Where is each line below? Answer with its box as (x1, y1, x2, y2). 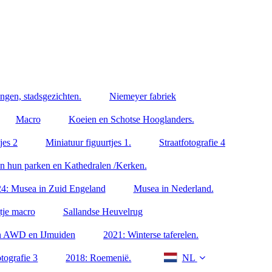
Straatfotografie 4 (159, 137, 225, 148)
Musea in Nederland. (133, 183, 214, 194)
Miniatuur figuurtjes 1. (46, 137, 131, 148)
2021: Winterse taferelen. (103, 229, 199, 240)
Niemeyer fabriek (109, 91, 176, 101)
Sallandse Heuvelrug (63, 206, 143, 217)
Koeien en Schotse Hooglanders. (68, 114, 194, 124)
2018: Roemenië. (66, 253, 132, 263)
